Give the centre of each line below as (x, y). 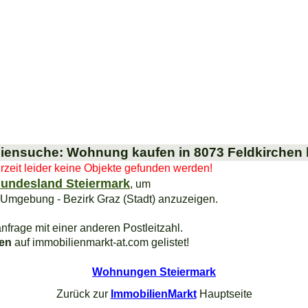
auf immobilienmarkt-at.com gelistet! (100, 242)
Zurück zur (83, 294)
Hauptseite (224, 294)
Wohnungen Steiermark (154, 272)
